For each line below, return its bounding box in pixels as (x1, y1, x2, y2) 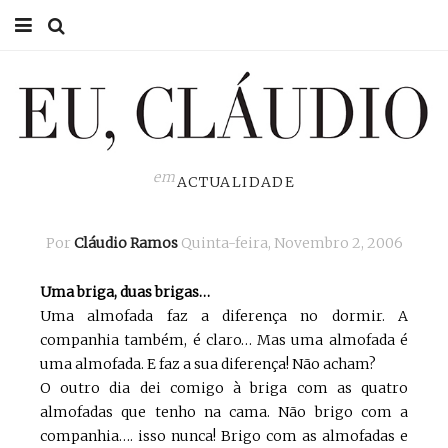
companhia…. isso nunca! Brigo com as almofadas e (40, 427, 408, 446)
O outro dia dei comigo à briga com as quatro (40, 379, 408, 398)
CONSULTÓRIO (25, 157, 140, 178)
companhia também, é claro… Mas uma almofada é (40, 331, 408, 350)
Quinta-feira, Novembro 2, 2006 (180, 234, 403, 253)
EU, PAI (25, 251, 82, 272)
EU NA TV (25, 204, 97, 225)
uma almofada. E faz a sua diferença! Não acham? (40, 355, 376, 374)
